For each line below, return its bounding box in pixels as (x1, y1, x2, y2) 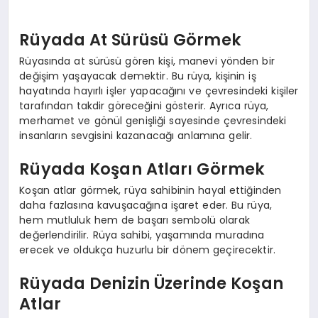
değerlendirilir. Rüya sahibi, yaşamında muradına (19, 227, 265, 242)
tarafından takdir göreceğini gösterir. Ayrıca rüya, (19, 98, 269, 113)
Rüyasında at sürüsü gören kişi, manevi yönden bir (19, 53, 275, 68)
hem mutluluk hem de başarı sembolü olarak (19, 212, 250, 227)
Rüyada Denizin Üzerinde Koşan (19, 272, 283, 295)
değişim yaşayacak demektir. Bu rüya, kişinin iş (19, 68, 256, 83)
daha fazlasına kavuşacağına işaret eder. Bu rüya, (19, 197, 273, 212)
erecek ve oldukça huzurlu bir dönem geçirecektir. (19, 242, 276, 257)
